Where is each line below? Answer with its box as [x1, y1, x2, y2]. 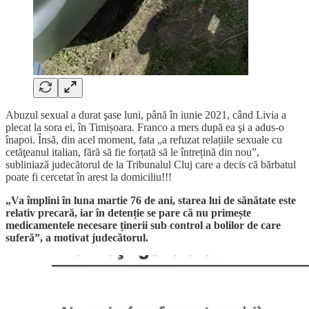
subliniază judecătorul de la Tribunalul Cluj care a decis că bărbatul [6, 158, 296, 170]
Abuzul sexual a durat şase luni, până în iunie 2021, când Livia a [6, 108, 286, 121]
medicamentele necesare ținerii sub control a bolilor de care [6, 219, 281, 231]
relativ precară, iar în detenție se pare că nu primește [6, 206, 251, 219]
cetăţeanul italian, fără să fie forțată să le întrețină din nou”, [6, 146, 259, 158]
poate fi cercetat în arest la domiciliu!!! [6, 170, 172, 183]
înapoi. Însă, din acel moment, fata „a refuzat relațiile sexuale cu [6, 133, 282, 146]
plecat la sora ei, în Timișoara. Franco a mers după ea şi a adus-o [6, 121, 284, 133]
